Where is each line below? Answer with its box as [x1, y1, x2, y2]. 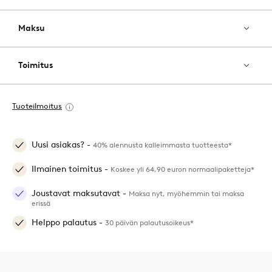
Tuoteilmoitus [12, 101, 62, 111]
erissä [32, 199, 50, 208]
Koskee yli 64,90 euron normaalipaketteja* [110, 165, 254, 174]
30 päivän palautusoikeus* [105, 218, 194, 228]
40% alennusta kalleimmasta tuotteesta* [93, 140, 232, 150]
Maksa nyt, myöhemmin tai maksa [129, 189, 244, 199]
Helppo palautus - [32, 217, 105, 228]
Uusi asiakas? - [32, 140, 93, 151]
